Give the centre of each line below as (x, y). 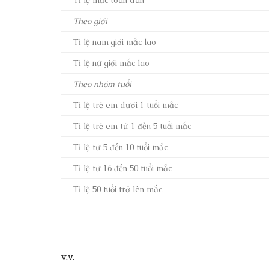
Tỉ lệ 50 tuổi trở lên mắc (118, 189)
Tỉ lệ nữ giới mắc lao (111, 63)
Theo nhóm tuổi (102, 84)
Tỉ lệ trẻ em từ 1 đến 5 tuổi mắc (132, 126)
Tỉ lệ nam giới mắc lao (115, 42)
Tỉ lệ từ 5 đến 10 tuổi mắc (120, 147)
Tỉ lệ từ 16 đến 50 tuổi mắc (122, 168)
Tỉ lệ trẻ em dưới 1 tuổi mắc (125, 105)
